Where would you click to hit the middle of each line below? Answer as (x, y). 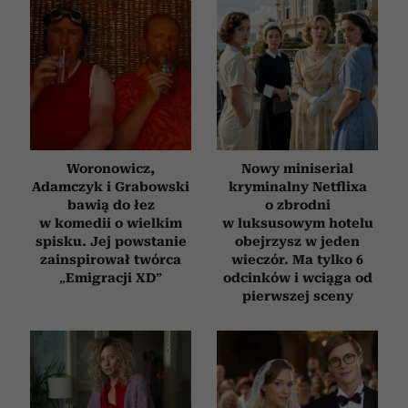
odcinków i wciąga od (297, 278)
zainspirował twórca (111, 260)
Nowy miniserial (297, 169)
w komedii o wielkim (111, 224)
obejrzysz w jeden (297, 242)
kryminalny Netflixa (297, 187)
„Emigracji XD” (111, 278)
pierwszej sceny (297, 296)
